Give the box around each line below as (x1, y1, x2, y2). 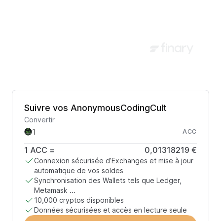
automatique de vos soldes (34, 166, 123, 175)
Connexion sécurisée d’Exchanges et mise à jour (34, 156, 193, 165)
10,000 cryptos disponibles (34, 196, 124, 204)
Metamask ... (34, 186, 75, 194)
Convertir (24, 115, 55, 124)
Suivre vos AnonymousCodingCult (24, 103, 167, 113)
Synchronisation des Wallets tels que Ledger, (34, 176, 182, 184)
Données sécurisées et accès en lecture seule (34, 206, 187, 214)
